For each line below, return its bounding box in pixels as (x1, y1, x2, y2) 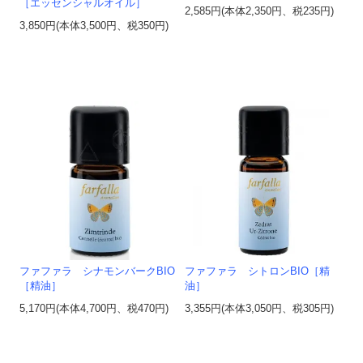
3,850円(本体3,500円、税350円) (19, 20, 169, 32)
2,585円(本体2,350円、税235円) (185, 6, 335, 18)
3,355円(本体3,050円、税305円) (185, 303, 335, 315)
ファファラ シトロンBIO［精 (185, 266, 331, 278)
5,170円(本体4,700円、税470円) (19, 303, 169, 315)
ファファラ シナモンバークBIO (19, 266, 176, 278)
